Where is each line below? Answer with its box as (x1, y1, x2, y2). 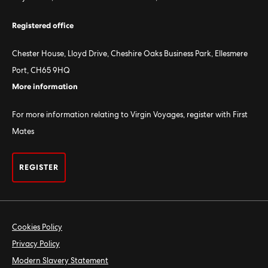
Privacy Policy (12, 240, 60, 248)
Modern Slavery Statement (12, 257, 108, 265)
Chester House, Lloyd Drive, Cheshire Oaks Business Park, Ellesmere (12, 50, 248, 58)
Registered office (12, 22, 74, 30)
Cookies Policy (12, 224, 62, 232)
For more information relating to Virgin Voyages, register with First (12, 111, 248, 119)
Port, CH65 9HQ (12, 67, 70, 75)
